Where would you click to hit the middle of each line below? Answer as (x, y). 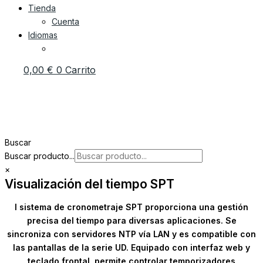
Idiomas (43, 35)
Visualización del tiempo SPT (90, 184)
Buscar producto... (40, 156)
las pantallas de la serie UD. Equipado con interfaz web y (131, 247)
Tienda (42, 8)
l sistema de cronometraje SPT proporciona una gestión (131, 207)
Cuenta (65, 21)
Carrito (80, 70)
